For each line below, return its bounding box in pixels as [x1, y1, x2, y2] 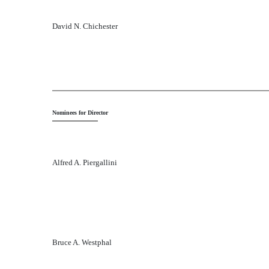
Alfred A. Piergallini [52, 158, 117, 167]
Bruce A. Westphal [52, 238, 112, 247]
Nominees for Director [52, 109, 108, 116]
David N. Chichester [52, 22, 118, 31]
